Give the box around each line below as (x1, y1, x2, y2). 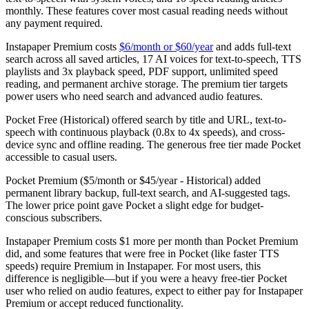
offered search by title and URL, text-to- (109, 113, 286, 126)
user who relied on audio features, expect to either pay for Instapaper (6, 284, 303, 297)
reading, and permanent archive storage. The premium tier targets (6, 77, 288, 90)
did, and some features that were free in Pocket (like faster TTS (6, 247, 279, 259)
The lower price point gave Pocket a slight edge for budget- (6, 199, 263, 211)
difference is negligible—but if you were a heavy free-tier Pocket (6, 272, 287, 284)
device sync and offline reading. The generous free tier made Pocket (6, 138, 301, 150)
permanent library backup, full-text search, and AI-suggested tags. (6, 186, 290, 199)
